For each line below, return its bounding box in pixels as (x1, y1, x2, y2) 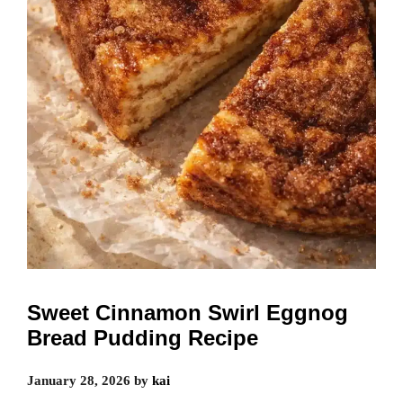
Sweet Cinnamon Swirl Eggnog (27, 300, 348, 326)
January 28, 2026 (27, 373, 130, 389)
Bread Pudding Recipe (27, 326, 258, 351)
